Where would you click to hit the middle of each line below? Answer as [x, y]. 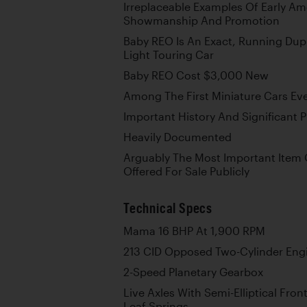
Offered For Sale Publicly [186, 171]
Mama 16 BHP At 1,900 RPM [194, 231]
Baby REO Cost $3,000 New [196, 75]
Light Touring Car [169, 55]
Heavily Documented [177, 137]
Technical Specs [168, 208]
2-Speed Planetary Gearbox [193, 272]
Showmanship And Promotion [201, 21]
